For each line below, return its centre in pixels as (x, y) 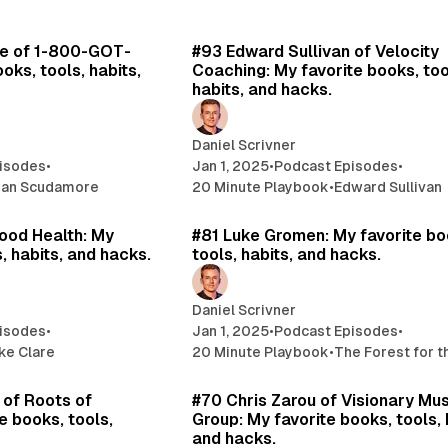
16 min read (111, 366)
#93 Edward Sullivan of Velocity (316, 51)
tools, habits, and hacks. (287, 254)
